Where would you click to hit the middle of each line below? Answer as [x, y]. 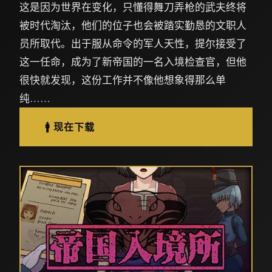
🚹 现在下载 [70, 127]
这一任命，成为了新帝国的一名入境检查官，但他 [133, 62]
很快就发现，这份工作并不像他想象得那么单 [123, 80]
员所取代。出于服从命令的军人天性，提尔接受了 [133, 43]
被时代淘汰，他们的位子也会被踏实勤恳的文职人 [133, 25]
